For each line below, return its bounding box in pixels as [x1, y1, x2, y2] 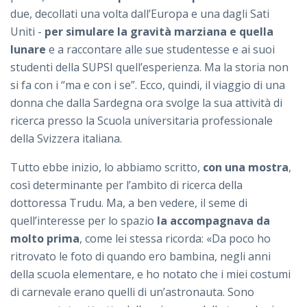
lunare [10, 41, 46, 57]
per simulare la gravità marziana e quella [45, 23, 273, 39]
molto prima [10, 230, 79, 246]
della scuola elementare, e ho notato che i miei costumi [10, 266, 291, 282]
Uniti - [10, 23, 45, 39]
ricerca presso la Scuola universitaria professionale [10, 112, 273, 128]
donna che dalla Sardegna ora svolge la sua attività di [10, 95, 282, 110]
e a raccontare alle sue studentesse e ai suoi [46, 41, 275, 57]
